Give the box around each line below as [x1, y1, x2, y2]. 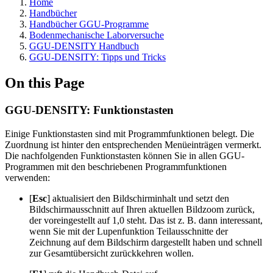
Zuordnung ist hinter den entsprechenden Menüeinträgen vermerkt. [5, 139, 261, 150]
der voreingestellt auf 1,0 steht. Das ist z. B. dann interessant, [29, 214, 263, 225]
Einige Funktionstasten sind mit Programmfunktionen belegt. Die [5, 128, 254, 139]
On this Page [5, 74, 85, 91]
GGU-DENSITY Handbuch [29, 41, 139, 51]
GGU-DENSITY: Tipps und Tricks [29, 52, 166, 62]
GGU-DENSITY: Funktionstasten [5, 103, 174, 116]
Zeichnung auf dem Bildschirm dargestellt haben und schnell [29, 236, 262, 247]
